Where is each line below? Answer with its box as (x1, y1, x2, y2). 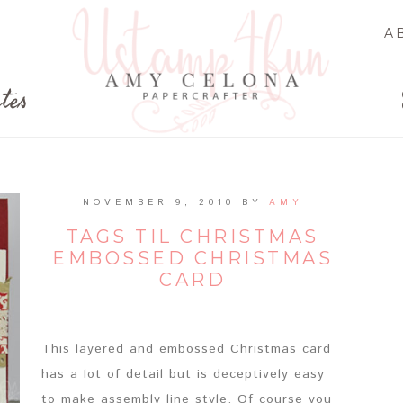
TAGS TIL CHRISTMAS (66, 226, 319, 247)
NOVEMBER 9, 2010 (83, 196, 235, 209)
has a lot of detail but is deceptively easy (41, 365, 325, 383)
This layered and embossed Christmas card (41, 340, 331, 358)
